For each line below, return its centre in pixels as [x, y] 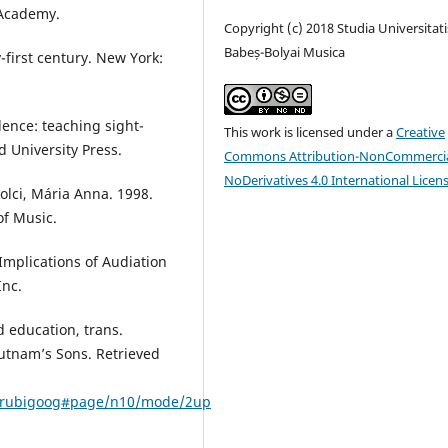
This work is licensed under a [310, 132]
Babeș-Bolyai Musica [285, 52]
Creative [421, 132]
